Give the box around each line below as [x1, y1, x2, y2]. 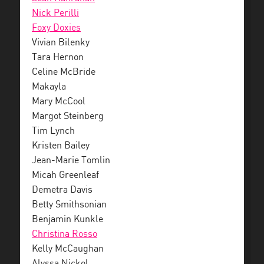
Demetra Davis [32, 185, 93, 196]
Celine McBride [32, 67, 95, 78]
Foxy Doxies [32, 23, 81, 34]
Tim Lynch [32, 126, 75, 137]
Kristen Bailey [32, 141, 90, 151]
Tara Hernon [32, 52, 84, 63]
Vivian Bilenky [32, 38, 90, 48]
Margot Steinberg [32, 111, 104, 122]
